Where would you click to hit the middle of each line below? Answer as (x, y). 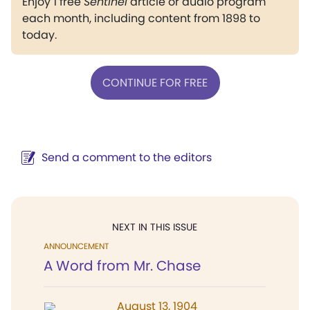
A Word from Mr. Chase (122, 266)
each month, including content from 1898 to (141, 18)
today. (39, 35)
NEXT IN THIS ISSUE (155, 227)
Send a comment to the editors (127, 157)
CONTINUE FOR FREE (155, 82)
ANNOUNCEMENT (76, 246)
